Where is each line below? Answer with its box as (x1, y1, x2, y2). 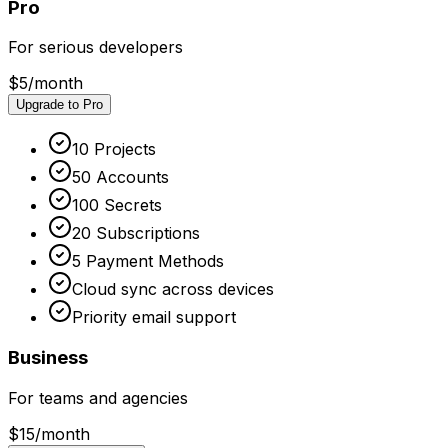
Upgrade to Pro (16, 97, 103, 113)
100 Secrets (72, 195, 162, 216)
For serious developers (8, 37, 183, 58)
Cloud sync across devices (72, 279, 274, 300)
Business (8, 345, 88, 369)
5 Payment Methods (72, 251, 224, 272)
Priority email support (72, 307, 236, 328)
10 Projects (72, 139, 156, 160)
